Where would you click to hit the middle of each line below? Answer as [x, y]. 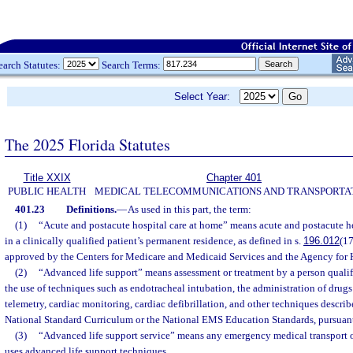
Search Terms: [131, 65]
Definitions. [91, 209]
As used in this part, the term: [189, 209]
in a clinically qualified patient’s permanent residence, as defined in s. [154, 241]
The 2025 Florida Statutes [87, 144]
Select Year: [207, 97]
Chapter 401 [234, 178]
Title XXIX [47, 178]
